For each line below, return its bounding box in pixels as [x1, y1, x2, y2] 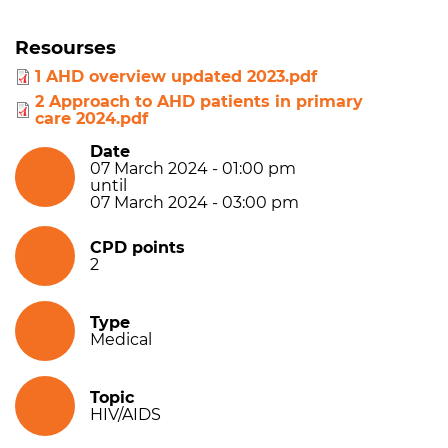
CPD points [90, 238, 185, 258]
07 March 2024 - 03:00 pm [90, 193, 299, 213]
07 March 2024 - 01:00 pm [90, 159, 296, 179]
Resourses [15, 36, 116, 60]
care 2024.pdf [35, 109, 148, 129]
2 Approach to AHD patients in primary [35, 92, 363, 112]
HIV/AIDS [90, 405, 161, 425]
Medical [90, 330, 152, 350]
